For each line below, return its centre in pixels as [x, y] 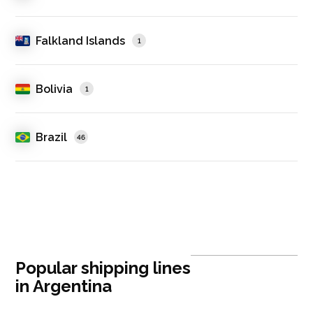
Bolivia [54, 89]
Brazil [52, 137]
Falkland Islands [81, 41]
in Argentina [64, 286]
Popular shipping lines [103, 268]
